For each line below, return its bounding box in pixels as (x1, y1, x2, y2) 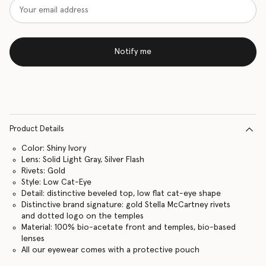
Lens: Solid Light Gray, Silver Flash (21, 156, 144, 164)
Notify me (115, 47, 151, 56)
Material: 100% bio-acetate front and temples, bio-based (21, 223, 236, 232)
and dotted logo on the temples (21, 212, 144, 220)
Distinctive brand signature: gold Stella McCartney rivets (21, 201, 230, 209)
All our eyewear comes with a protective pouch (21, 246, 199, 254)
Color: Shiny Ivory (21, 144, 86, 153)
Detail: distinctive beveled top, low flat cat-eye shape (21, 189, 221, 198)
